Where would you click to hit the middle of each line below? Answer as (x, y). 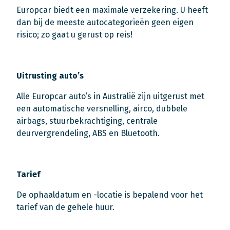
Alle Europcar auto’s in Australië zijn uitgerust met (110, 97)
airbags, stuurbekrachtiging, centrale (87, 121)
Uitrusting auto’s (50, 76)
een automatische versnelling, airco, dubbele (102, 109)
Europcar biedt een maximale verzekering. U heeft (112, 10)
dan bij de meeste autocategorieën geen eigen (105, 23)
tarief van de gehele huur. (65, 207)
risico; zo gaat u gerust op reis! (74, 35)
